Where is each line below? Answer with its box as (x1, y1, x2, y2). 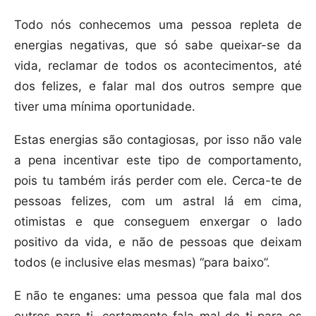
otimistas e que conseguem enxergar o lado (14, 214, 302, 229)
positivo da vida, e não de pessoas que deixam (14, 234, 302, 249)
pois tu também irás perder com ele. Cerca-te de (14, 173, 302, 188)
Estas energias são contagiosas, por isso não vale (14, 132, 302, 147)
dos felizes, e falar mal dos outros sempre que (14, 78, 302, 93)
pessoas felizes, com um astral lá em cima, (14, 193, 302, 208)
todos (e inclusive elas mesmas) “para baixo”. (14, 255, 270, 269)
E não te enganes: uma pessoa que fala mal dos (14, 288, 302, 303)
